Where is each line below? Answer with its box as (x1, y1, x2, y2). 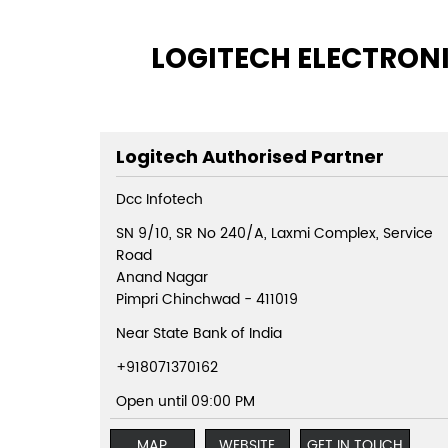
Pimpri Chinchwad (115, 288, 240, 312)
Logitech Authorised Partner (115, 144, 384, 170)
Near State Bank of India (115, 322, 282, 346)
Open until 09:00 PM (115, 390, 255, 414)
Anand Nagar (115, 266, 208, 290)
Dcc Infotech (115, 188, 203, 212)
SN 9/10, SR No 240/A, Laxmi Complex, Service (115, 222, 433, 246)
